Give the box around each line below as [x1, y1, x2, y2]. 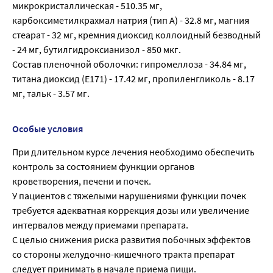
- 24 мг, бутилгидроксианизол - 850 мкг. [12, 43, 181, 56]
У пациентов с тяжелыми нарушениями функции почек [12, 190, 246, 202]
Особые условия [12, 122, 83, 135]
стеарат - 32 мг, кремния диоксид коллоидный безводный [12, 29, 261, 41]
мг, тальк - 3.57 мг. [12, 87, 90, 100]
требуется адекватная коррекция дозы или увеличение [12, 204, 249, 217]
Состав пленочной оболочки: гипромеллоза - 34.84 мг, [12, 58, 246, 71]
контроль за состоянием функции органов [12, 160, 194, 173]
